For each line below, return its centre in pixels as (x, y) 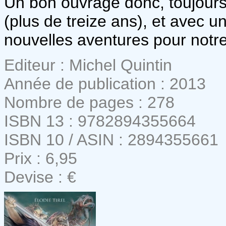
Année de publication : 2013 (105, 83)
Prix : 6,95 (41, 158)
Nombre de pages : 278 (89, 102)
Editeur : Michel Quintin (88, 65)
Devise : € (40, 177)
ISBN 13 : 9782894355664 (100, 121)
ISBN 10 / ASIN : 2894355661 (111, 139)
